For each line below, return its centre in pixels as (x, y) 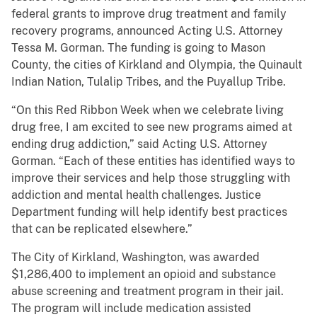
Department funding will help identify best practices (149, 212)
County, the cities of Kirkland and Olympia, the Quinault (157, 65)
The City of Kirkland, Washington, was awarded (136, 258)
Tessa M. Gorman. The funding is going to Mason (138, 48)
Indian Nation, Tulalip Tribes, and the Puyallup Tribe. (149, 82)
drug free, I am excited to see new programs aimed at (152, 127)
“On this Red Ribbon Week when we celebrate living (148, 110)
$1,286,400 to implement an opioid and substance (144, 275)
